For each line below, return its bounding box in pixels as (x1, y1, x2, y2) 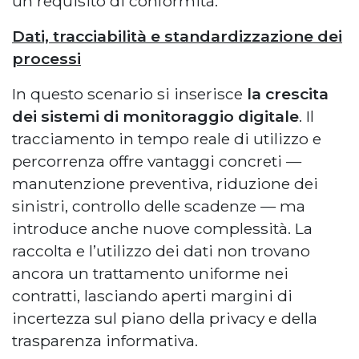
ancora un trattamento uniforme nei (12, 264, 288, 284)
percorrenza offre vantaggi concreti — (12, 151, 301, 171)
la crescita (243, 84, 329, 104)
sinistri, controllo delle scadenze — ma (12, 196, 305, 216)
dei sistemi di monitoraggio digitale (12, 107, 299, 127)
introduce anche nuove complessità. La (12, 219, 313, 239)
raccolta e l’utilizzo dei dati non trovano (12, 241, 310, 261)
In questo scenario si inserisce (12, 84, 243, 104)
